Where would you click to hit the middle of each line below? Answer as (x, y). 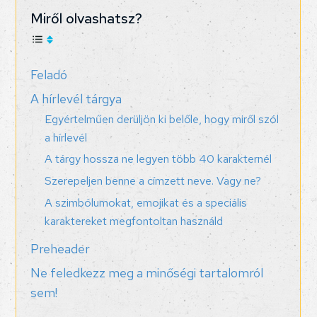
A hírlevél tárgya (76, 99)
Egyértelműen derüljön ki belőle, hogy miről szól (162, 119)
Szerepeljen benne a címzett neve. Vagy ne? (153, 180)
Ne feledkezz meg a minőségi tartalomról (147, 273)
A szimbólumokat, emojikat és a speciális (146, 202)
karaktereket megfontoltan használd (134, 220)
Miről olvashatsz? (87, 18)
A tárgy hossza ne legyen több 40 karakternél (158, 158)
